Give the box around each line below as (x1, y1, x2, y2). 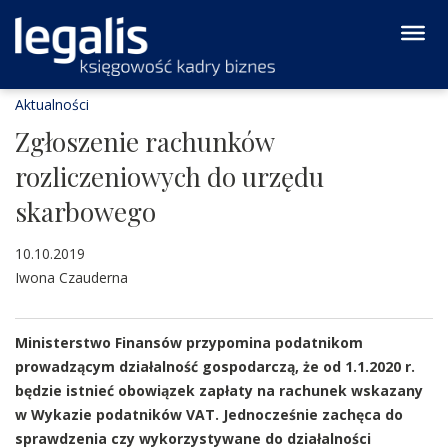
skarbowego (15, 194, 156, 229)
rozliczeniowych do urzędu (15, 159, 324, 194)
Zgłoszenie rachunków (15, 124, 274, 159)
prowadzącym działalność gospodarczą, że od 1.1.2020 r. (15, 357, 415, 376)
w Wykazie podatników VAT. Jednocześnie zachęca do (15, 405, 403, 424)
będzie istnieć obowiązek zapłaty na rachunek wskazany (15, 381, 423, 400)
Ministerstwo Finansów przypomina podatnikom (15, 333, 363, 352)
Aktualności (15, 95, 89, 114)
